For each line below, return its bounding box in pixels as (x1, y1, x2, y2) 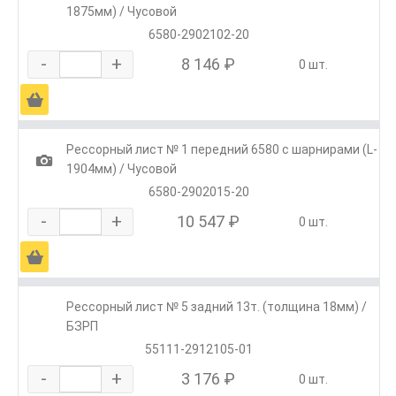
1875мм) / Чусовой (66, 4, 177, 19)
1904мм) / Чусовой (66, 162, 177, 177)
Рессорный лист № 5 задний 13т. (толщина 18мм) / (66, 300, 367, 315)
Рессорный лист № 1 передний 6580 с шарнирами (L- (66, 142, 377, 157)
